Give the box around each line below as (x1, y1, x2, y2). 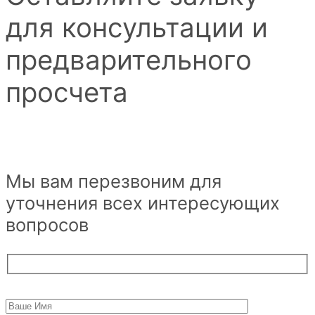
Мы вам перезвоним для (6, 170, 221, 193)
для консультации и (6, 11, 268, 44)
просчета (6, 75, 128, 108)
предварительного (6, 43, 252, 76)
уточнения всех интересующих (6, 192, 280, 214)
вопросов (6, 214, 89, 236)
